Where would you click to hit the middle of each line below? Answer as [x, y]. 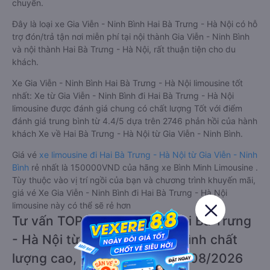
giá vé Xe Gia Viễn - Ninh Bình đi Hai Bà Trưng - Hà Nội [120, 193]
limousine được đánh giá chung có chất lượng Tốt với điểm [127, 108]
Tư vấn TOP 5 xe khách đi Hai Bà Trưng [132, 221]
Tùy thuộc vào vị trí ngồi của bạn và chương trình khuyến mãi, [134, 180]
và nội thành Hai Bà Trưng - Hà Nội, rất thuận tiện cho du [124, 49]
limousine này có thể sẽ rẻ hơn [71, 205]
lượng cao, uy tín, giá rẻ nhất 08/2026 [127, 258]
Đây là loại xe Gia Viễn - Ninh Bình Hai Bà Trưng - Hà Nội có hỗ [135, 24]
